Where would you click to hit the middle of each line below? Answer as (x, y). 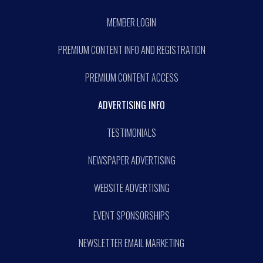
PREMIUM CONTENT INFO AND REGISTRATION (131, 50)
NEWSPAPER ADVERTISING (131, 160)
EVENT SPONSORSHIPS (131, 215)
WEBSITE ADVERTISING (131, 188)
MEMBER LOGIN (131, 22)
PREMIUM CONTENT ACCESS (131, 77)
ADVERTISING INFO (131, 105)
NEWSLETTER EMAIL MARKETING (131, 243)
